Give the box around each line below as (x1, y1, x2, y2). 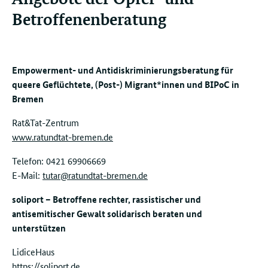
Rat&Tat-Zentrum (12, 116, 79, 129)
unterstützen (12, 221, 66, 234)
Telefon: (12, 154, 46, 167)
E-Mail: (12, 169, 42, 181)
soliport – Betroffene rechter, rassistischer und (12, 193, 201, 206)
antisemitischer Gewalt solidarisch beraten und (12, 207, 202, 220)
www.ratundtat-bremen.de (12, 130, 113, 143)
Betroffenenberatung (12, 8, 166, 29)
